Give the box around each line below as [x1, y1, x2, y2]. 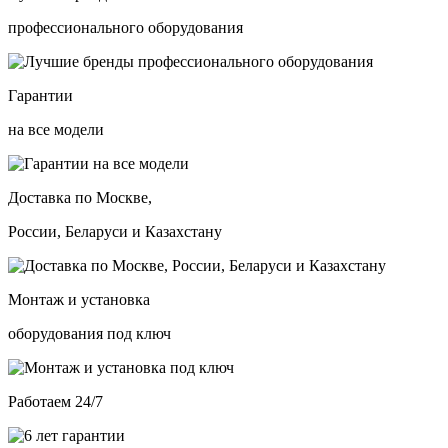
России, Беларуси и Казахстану [8, 222, 222, 240]
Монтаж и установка [8, 290, 150, 308]
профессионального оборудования [8, 18, 243, 36]
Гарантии [8, 86, 73, 104]
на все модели [8, 120, 104, 138]
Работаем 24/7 [8, 392, 103, 410]
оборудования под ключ [8, 324, 171, 342]
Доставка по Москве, [8, 188, 152, 206]
